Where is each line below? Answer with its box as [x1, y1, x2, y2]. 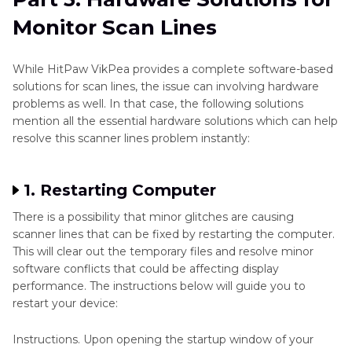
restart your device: [13, 296, 118, 311]
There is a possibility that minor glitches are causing [13, 210, 294, 225]
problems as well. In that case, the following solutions [13, 97, 303, 112]
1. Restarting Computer [24, 181, 216, 200]
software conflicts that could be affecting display [13, 262, 279, 277]
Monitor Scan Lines [13, 15, 217, 41]
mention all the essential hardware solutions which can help [13, 114, 338, 129]
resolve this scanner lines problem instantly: [13, 131, 250, 146]
